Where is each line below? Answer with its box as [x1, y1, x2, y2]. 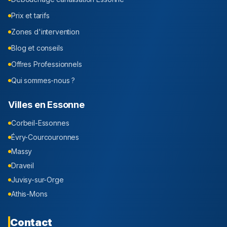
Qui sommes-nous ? [11, 76, 75, 85]
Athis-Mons [11, 190, 48, 199]
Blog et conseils [11, 44, 63, 53]
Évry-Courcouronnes [11, 133, 80, 142]
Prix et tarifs [11, 11, 50, 20]
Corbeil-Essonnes [11, 119, 69, 128]
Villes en [8, 99, 48, 110]
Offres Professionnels [11, 60, 82, 69]
